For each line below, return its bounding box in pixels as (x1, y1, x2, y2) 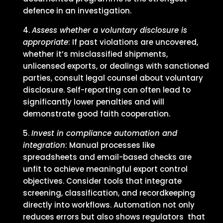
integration (23, 140, 66, 150)
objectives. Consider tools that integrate (23, 176, 182, 186)
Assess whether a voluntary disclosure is (32, 25, 188, 35)
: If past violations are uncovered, (68, 37, 199, 47)
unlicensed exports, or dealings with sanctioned (23, 61, 210, 71)
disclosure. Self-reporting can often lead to (23, 85, 191, 95)
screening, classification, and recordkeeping (23, 188, 196, 198)
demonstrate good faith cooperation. (23, 109, 173, 119)
